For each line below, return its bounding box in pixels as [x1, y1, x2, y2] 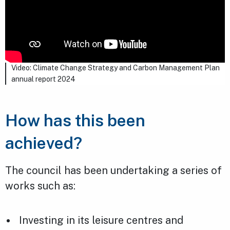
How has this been [5, 111, 145, 130]
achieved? [5, 133, 82, 153]
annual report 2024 [11, 75, 75, 84]
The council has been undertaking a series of [5, 164, 222, 177]
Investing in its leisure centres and [19, 214, 184, 227]
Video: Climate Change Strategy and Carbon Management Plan [11, 64, 220, 72]
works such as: [5, 180, 75, 193]
